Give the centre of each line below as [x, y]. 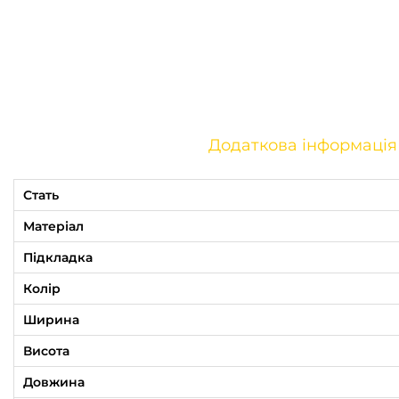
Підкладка [58, 258]
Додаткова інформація [302, 146]
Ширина [51, 320]
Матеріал [53, 227]
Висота [46, 351]
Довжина [54, 383]
